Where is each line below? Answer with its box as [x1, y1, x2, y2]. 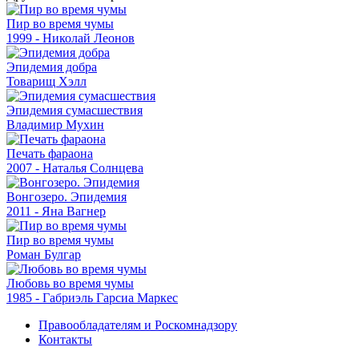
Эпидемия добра [6, 59, 97, 74]
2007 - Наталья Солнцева [6, 160, 143, 175]
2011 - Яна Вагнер [6, 204, 106, 218]
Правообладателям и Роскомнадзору [38, 317, 237, 332]
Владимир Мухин [6, 117, 104, 131]
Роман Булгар [6, 247, 81, 261]
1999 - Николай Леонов [6, 30, 135, 45]
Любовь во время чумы [6, 276, 134, 290]
